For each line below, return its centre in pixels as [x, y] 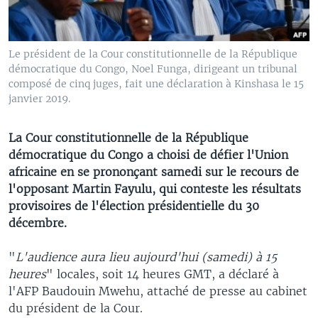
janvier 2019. [39, 98]
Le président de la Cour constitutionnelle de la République [153, 54]
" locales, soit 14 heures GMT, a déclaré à [163, 274]
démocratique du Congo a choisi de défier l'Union [148, 154]
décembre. [38, 223]
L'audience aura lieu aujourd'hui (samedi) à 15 [146, 257]
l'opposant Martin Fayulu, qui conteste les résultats [155, 188]
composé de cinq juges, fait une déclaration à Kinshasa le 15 [156, 83]
